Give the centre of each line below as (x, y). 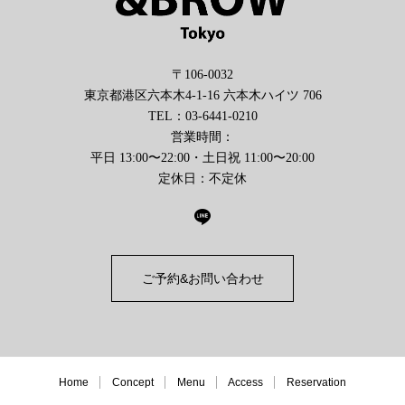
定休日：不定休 (202, 179)
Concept (133, 382)
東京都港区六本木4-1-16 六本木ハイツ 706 (202, 95)
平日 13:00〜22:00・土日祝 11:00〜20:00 (202, 158)
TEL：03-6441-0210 (202, 116)
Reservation (316, 382)
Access (245, 382)
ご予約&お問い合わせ (202, 278)
